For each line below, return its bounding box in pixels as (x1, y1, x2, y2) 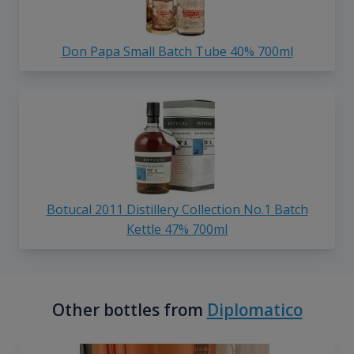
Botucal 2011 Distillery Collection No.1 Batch (46, 201, 308, 219)
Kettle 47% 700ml (126, 220, 228, 239)
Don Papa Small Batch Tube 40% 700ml (61, 43, 293, 61)
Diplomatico (206, 299, 303, 322)
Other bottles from (51, 299, 207, 322)
